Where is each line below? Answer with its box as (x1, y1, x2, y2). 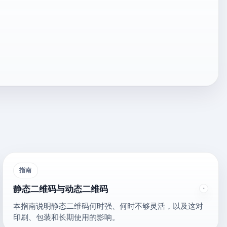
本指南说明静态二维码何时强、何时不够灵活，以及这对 (13, 200, 204, 211)
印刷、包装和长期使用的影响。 (13, 211, 120, 222)
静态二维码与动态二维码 (13, 183, 108, 195)
